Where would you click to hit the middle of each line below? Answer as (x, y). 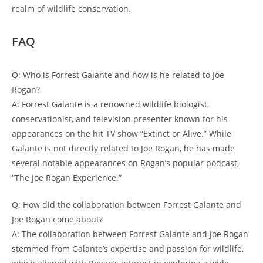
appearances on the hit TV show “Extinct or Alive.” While (122, 134)
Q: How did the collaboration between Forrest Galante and (127, 205)
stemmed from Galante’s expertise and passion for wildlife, (128, 249)
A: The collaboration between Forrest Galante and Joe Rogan (130, 234)
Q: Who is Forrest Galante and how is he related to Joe (118, 75)
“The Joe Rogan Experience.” (67, 178)
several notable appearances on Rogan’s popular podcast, (125, 163)
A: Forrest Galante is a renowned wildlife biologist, (110, 104)
